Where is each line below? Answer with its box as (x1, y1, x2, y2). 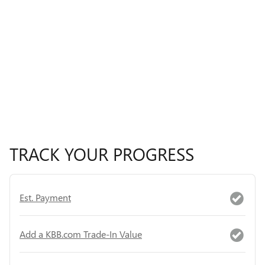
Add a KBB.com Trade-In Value (20, 227, 142, 240)
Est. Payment (20, 190, 71, 203)
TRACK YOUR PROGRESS (9, 142, 194, 166)
